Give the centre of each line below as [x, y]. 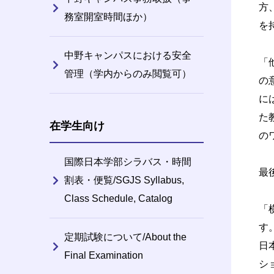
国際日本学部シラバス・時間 [128, 161]
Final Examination [103, 255]
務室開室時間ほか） [108, 17]
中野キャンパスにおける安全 [128, 55]
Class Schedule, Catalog [118, 198]
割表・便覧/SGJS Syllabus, [124, 180]
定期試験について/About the [125, 237]
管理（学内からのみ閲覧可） [128, 73]
